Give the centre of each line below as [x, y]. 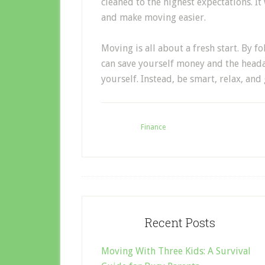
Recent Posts [180, 222]
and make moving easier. [153, 17]
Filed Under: [121, 127]
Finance [153, 127]
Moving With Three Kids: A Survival [176, 251]
